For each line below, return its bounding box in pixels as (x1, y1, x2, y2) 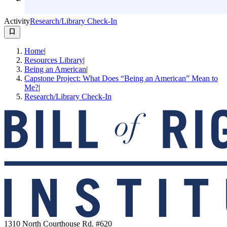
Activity (4, 16, 30, 25)
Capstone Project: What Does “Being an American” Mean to (24, 73, 218, 83)
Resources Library (24, 55, 83, 64)
